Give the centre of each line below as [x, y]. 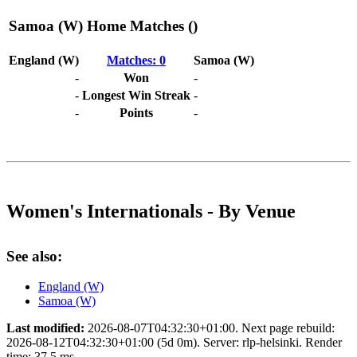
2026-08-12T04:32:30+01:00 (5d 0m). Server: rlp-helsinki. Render [174, 343]
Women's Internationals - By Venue [151, 211]
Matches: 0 [136, 60]
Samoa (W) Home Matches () [103, 26]
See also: [34, 256]
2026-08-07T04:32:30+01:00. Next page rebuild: [210, 328]
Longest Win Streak [136, 95]
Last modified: [45, 328]
